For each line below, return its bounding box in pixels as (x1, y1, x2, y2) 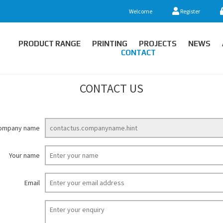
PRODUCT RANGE (18, 39, 81, 48)
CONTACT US (80, 81, 143, 96)
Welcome (129, 7, 152, 15)
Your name (9, 151, 40, 160)
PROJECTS (138, 39, 177, 48)
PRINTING (92, 39, 127, 48)
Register (179, 7, 200, 15)
